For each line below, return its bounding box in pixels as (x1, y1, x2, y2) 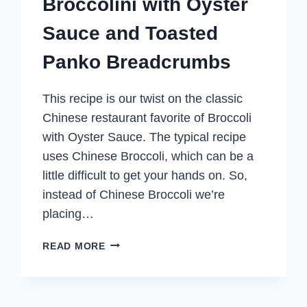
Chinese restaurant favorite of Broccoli (42, 110, 252, 125)
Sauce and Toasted (42, 22, 219, 44)
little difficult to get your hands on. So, (42, 168, 248, 182)
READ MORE (42, 240, 106, 251)
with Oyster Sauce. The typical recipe (42, 130, 247, 144)
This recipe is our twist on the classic (42, 91, 243, 106)
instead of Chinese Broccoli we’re (42, 187, 225, 201)
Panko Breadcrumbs (42, 51, 232, 73)
